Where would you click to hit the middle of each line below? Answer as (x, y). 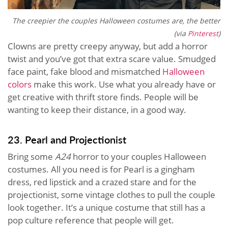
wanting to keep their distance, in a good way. (97, 109)
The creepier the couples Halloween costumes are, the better (116, 20)
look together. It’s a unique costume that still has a (106, 207)
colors (20, 84)
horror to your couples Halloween (138, 156)
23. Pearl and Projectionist (67, 139)
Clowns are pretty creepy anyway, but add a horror (108, 46)
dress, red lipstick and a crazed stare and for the (102, 182)
